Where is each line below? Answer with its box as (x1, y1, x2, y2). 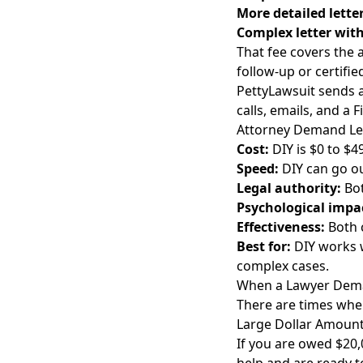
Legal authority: (237, 179, 341, 197)
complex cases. (237, 257, 329, 275)
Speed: (237, 160, 279, 177)
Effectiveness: (237, 218, 325, 236)
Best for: (237, 237, 291, 255)
